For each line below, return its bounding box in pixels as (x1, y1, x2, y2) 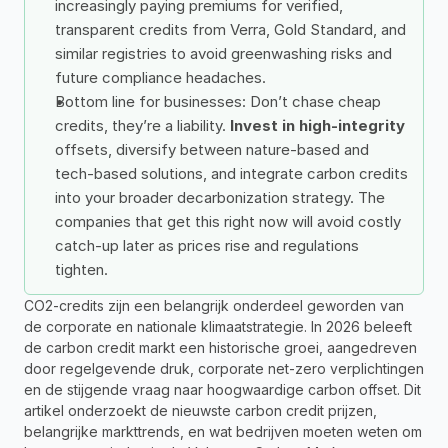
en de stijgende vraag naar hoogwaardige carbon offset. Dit (24, 381, 421, 398)
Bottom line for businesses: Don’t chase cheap (55, 92, 381, 111)
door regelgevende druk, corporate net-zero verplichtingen (24, 360, 424, 377)
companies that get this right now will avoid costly (55, 212, 401, 231)
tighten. (55, 260, 108, 279)
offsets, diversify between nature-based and (55, 140, 369, 159)
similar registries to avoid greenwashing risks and (55, 44, 392, 63)
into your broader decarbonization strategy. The (55, 188, 385, 207)
